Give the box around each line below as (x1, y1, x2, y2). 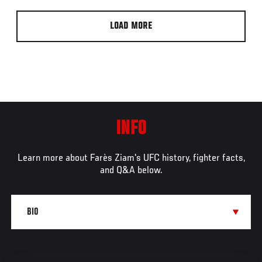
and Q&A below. (99, 166, 163, 177)
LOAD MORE (109, 21, 153, 32)
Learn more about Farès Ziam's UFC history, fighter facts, (17, 153, 245, 164)
